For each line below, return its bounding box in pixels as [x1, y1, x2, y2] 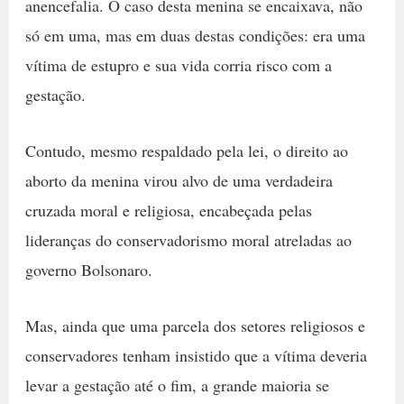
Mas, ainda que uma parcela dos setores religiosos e [24, 314, 365, 336]
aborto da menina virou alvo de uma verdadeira [24, 169, 333, 191]
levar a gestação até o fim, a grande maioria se [24, 373, 329, 396]
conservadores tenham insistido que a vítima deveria [24, 344, 367, 366]
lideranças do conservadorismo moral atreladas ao [24, 228, 352, 251]
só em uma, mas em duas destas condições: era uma [24, 24, 365, 46]
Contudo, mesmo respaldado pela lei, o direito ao [24, 139, 348, 161]
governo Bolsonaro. [24, 258, 158, 280]
